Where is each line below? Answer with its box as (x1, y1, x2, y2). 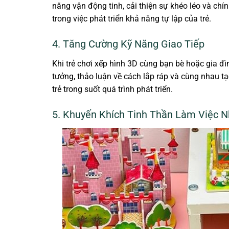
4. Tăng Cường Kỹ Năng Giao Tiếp (52, 38, 204, 51)
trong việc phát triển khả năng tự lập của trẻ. (52, 14, 211, 24)
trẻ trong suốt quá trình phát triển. (52, 84, 173, 95)
